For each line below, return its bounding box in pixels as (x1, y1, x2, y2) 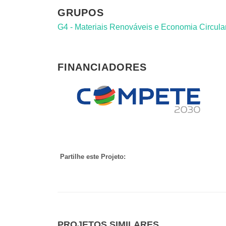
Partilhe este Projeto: (60, 152, 126, 160)
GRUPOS (58, 7, 104, 18)
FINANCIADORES (58, 62, 147, 73)
